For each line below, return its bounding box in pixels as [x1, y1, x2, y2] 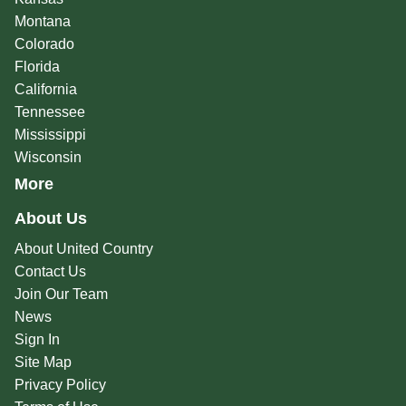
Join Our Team [14, 286, 108, 303]
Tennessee [14, 104, 85, 121]
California [14, 82, 77, 98]
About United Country [14, 241, 153, 257]
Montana [14, 14, 71, 30]
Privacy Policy [14, 377, 106, 393]
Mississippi [14, 127, 86, 143]
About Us [14, 209, 87, 228]
